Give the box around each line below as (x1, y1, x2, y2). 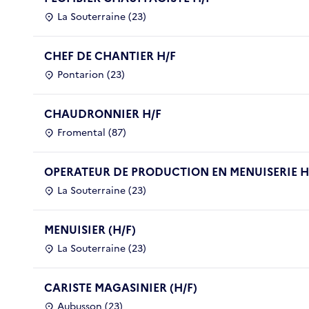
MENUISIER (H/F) (44, 221, 136, 238)
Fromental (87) (57, 125, 126, 140)
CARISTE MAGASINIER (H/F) (44, 279, 197, 296)
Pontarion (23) (57, 67, 125, 82)
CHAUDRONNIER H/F (44, 105, 161, 122)
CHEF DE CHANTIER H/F (44, 47, 176, 64)
